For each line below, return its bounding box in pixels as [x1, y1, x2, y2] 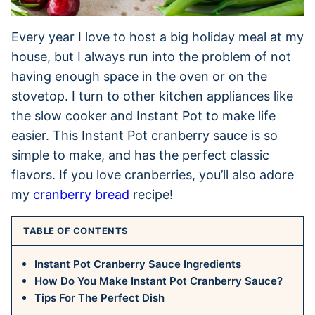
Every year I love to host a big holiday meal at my [11, 29, 304, 44]
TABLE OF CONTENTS [23, 224, 129, 236]
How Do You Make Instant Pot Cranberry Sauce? [34, 274, 283, 288]
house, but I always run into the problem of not [11, 49, 291, 64]
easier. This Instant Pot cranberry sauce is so [11, 127, 278, 143]
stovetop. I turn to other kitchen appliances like [11, 88, 293, 103]
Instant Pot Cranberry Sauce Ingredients [34, 257, 241, 271]
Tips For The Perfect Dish [34, 290, 165, 304]
